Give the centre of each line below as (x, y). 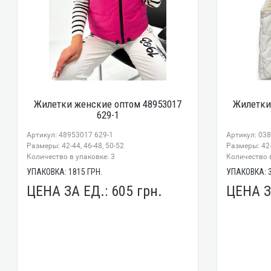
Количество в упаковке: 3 (71, 157)
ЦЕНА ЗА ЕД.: (69, 191)
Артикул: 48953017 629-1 (70, 135)
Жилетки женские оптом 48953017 (108, 104)
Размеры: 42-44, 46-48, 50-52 (76, 146)
